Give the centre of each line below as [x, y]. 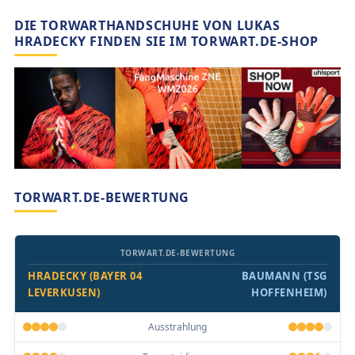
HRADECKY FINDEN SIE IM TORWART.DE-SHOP [166, 42]
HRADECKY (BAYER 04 [85, 275]
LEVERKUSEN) [64, 292]
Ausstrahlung [177, 326]
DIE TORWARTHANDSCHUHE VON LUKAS [147, 26]
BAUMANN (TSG [284, 275]
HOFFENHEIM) [289, 292]
